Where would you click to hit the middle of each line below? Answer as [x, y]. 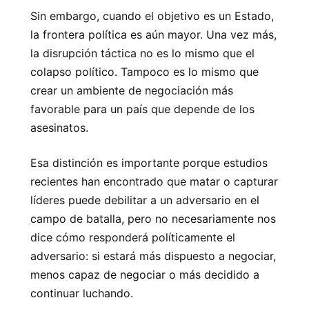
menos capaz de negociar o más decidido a [145, 274]
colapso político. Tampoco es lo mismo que [144, 71]
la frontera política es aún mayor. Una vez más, [153, 34]
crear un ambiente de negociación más [132, 90]
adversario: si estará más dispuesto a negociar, [153, 256]
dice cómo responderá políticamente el [133, 237]
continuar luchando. [82, 293]
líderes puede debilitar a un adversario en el [145, 200]
